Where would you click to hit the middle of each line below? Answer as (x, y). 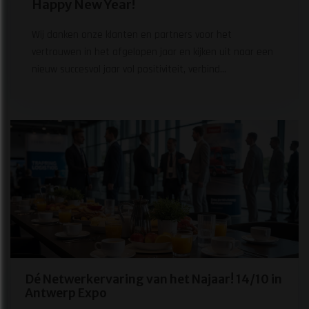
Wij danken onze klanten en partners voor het (132, 34)
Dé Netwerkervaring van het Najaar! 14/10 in (153, 279)
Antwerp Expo (66, 293)
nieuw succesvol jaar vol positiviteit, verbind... (129, 69)
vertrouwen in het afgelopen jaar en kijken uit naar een (152, 52)
